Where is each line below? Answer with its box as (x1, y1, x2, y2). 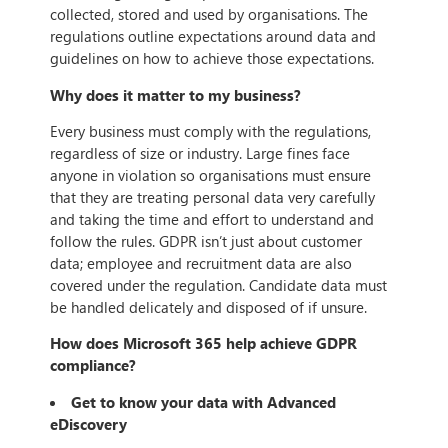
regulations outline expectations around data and (50, 26, 376, 47)
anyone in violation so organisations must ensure (50, 165, 371, 186)
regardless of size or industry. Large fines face (50, 143, 350, 164)
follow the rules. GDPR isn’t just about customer (50, 231, 362, 252)
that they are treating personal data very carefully (50, 187, 375, 208)
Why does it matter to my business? (50, 84, 301, 105)
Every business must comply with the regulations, (50, 121, 371, 142)
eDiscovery (50, 413, 127, 434)
